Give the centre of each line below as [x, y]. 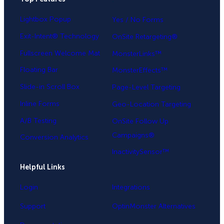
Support [33, 206]
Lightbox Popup [45, 19]
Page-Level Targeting [146, 87]
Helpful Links [42, 167]
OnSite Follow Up [140, 121]
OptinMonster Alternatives [154, 206]
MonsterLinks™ [137, 53]
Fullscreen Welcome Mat [60, 53]
